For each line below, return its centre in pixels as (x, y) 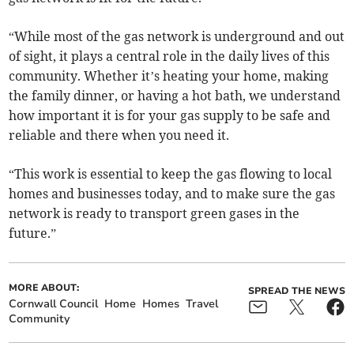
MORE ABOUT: (44, 288)
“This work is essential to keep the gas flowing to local (171, 174)
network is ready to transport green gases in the (154, 214)
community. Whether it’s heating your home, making (169, 76)
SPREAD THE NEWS (296, 291)
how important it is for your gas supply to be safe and (170, 116)
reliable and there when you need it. (119, 136)
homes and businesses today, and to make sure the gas (172, 194)
